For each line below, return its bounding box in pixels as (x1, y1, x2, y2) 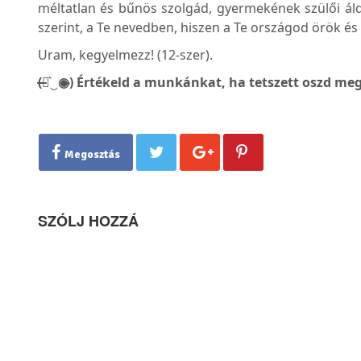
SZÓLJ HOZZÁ (38, 210, 139, 232)
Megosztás (64, 147, 120, 162)
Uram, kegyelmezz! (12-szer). (38, 46, 213, 64)
